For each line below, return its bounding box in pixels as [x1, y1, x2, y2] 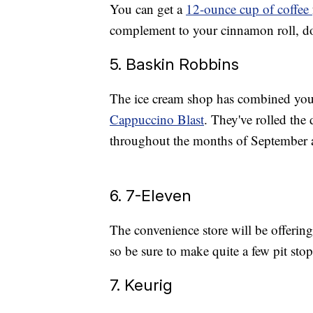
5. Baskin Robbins [110, 54, 239, 74]
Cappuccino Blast [110, 110, 204, 129]
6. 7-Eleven [110, 186, 191, 205]
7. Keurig [110, 275, 173, 295]
